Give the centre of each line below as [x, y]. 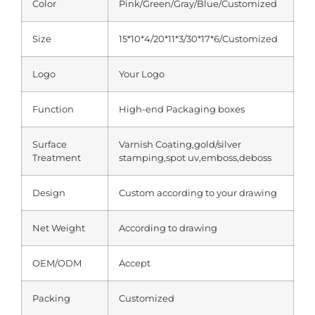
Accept [135, 263]
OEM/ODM [57, 263]
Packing [51, 298]
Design [49, 192]
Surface [50, 144]
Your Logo [142, 73]
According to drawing [168, 227]
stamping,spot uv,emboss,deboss [195, 157]
